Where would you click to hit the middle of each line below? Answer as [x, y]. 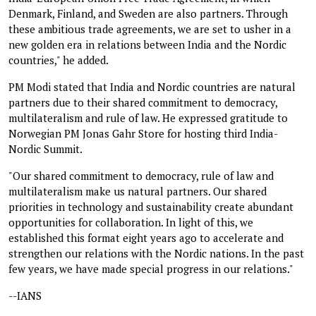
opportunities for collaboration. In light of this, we [131, 222]
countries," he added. [59, 60]
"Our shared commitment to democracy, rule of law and [141, 175]
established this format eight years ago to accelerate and [146, 237]
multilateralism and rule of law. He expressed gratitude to [148, 117]
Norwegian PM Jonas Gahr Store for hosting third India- [143, 133]
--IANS [25, 295]
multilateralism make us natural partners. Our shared [138, 191]
